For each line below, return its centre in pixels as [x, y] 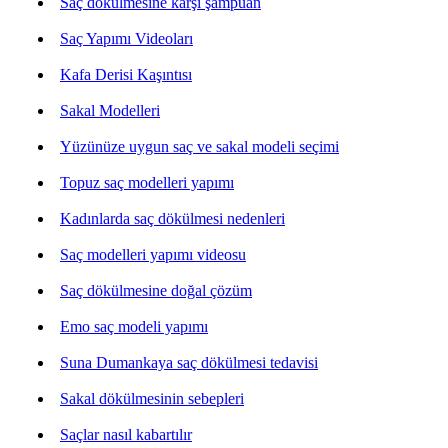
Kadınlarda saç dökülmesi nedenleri [172, 218]
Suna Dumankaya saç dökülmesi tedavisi [189, 362]
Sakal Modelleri [110, 110]
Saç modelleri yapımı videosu [153, 254]
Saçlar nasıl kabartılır [126, 434]
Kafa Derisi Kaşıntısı [126, 74]
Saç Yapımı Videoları [126, 38]
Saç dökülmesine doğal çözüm [156, 290]
